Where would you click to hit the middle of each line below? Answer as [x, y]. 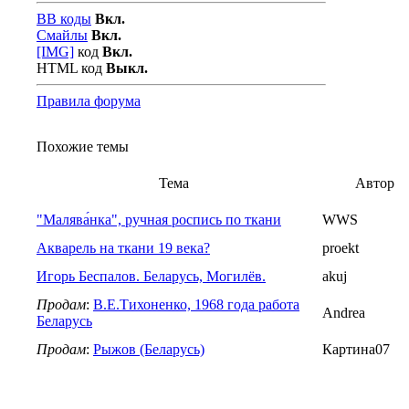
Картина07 [356, 349]
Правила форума [89, 100]
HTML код [71, 68]
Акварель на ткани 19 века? [123, 247]
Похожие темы [83, 146]
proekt [341, 247]
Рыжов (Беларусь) [149, 349]
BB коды [64, 18]
